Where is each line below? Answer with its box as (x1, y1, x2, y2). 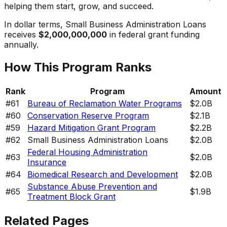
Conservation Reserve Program (27, 110, 149, 121)
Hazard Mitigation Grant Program (27, 122, 156, 133)
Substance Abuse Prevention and (27, 181, 157, 192)
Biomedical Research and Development (27, 169, 178, 179)
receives (4, 29, 36, 40)
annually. (4, 39, 39, 50)
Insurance (27, 157, 66, 167)
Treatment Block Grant (27, 191, 116, 202)
